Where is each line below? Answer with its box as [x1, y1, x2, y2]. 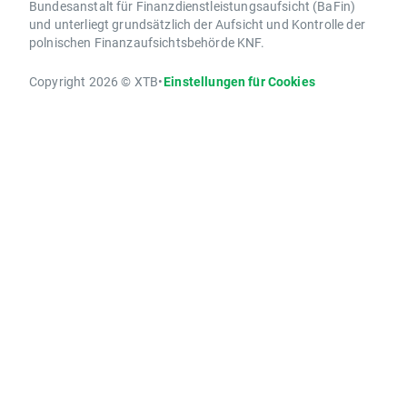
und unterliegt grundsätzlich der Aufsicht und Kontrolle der [29, 15, 365, 33]
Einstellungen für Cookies [164, 72, 315, 90]
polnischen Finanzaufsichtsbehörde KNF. [29, 33, 264, 51]
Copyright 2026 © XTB [29, 72, 158, 90]
